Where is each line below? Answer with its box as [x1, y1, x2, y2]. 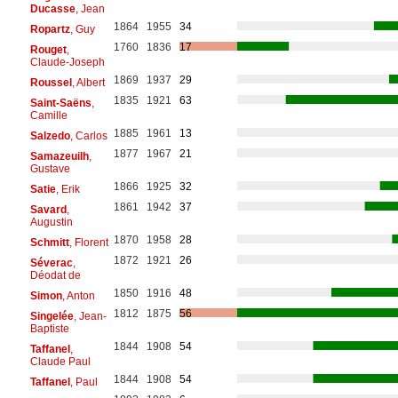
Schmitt [29, 235, 69, 249]
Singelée [29, 309, 74, 322]
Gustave [29, 162, 70, 175]
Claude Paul [29, 354, 91, 368]
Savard [29, 203, 67, 216]
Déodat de [29, 268, 81, 282]
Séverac [29, 256, 73, 269]
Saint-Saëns [29, 96, 92, 109]
